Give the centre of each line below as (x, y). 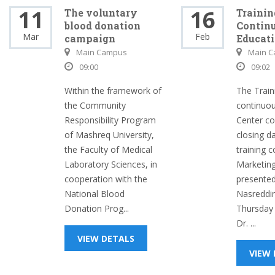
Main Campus (102, 52)
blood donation (103, 25)
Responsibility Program (110, 120)
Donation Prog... (97, 208)
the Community (95, 105)
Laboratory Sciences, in (111, 164)
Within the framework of (113, 91)
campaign (90, 38)
